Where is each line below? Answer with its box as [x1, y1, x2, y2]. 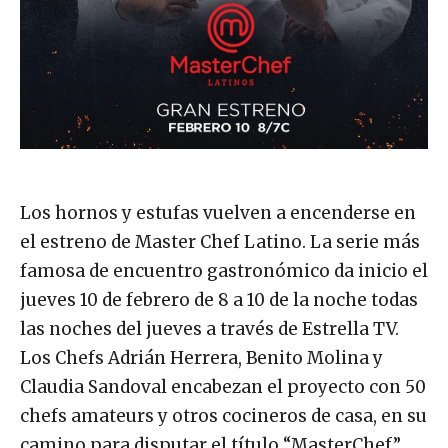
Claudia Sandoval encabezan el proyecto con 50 [20, 375, 426, 398]
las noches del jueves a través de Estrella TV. [20, 317, 399, 340]
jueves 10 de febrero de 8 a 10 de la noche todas [20, 288, 418, 311]
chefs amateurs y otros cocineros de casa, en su [20, 404, 427, 427]
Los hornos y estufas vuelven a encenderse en [20, 201, 416, 224]
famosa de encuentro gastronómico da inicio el [20, 259, 428, 282]
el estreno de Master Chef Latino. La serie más [20, 230, 420, 253]
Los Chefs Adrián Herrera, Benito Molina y [20, 346, 383, 369]
